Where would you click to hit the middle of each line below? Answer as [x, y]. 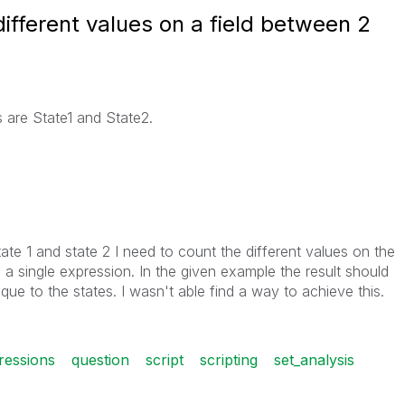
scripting [228, 360]
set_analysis [314, 360]
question [100, 360]
